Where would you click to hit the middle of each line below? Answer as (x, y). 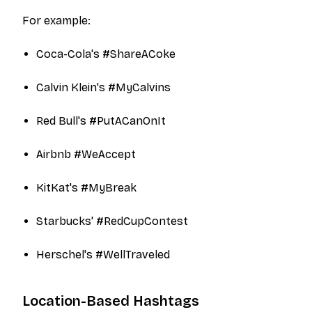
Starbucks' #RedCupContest (112, 221)
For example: (56, 21)
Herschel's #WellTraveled (103, 255)
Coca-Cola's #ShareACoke (106, 54)
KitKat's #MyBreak (86, 188)
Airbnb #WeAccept (86, 154)
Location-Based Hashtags (111, 301)
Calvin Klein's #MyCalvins (103, 87)
